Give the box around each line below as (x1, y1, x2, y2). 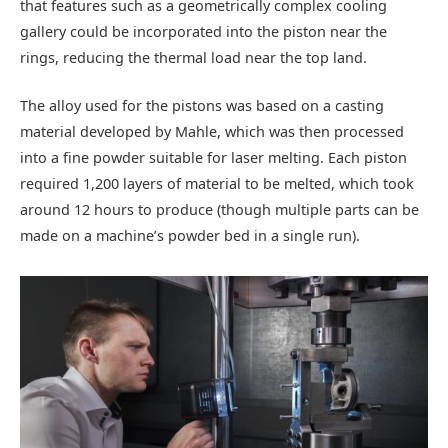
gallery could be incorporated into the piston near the (20, 22, 387, 42)
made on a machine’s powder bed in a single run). (20, 226, 360, 246)
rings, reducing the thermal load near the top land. (20, 48, 367, 68)
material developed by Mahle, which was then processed (20, 122, 404, 142)
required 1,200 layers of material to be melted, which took (20, 174, 414, 194)
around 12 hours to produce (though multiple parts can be (20, 200, 419, 220)
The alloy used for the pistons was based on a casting (20, 96, 384, 116)
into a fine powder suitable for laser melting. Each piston (20, 148, 407, 168)
